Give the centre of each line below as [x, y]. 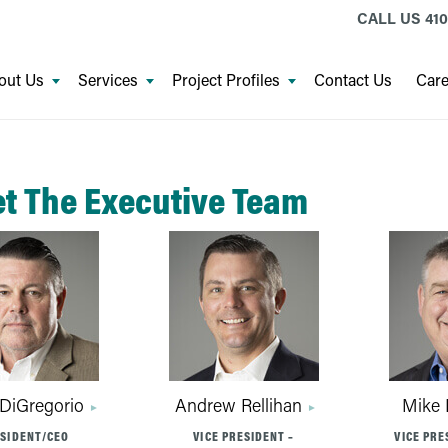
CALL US [390, 18]
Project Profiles [225, 79]
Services [107, 79]
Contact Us [352, 79]
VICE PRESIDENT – [244, 436]
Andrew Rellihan [239, 405]
